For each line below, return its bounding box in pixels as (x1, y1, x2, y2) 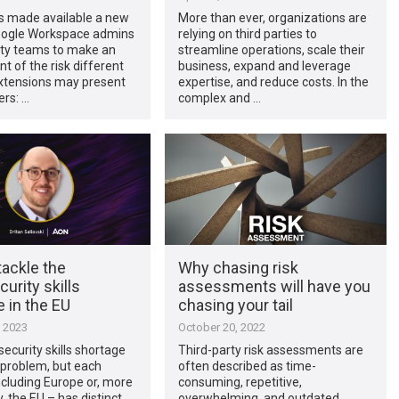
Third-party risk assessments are (177, 342, 363, 357)
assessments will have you (177, 276, 370, 296)
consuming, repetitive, (177, 374, 302, 389)
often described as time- (177, 358, 316, 373)
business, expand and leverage (177, 58, 351, 73)
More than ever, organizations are (177, 10, 367, 25)
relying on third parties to (177, 26, 317, 41)
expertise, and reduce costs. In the (177, 74, 369, 89)
